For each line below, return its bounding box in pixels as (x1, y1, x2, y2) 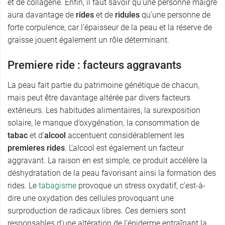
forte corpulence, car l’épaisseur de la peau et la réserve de (8, 23, 212, 33)
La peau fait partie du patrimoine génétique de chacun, (8, 80, 199, 90)
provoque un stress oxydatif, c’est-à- (76, 181, 205, 191)
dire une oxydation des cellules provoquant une (8, 193, 174, 203)
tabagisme (39, 181, 76, 191)
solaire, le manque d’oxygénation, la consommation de (8, 118, 199, 128)
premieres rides (8, 143, 65, 153)
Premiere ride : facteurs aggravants (8, 59, 184, 72)
